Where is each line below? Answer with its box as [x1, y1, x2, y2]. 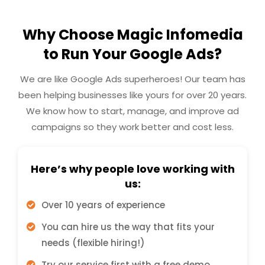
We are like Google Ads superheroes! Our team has [20, 72, 245, 85]
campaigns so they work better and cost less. [31, 120, 234, 133]
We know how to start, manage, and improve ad [26, 104, 239, 117]
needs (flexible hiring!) [41, 236, 145, 249]
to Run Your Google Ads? [43, 44, 222, 64]
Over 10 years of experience [41, 198, 165, 211]
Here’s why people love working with [30, 161, 235, 176]
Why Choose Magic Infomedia [22, 24, 243, 44]
